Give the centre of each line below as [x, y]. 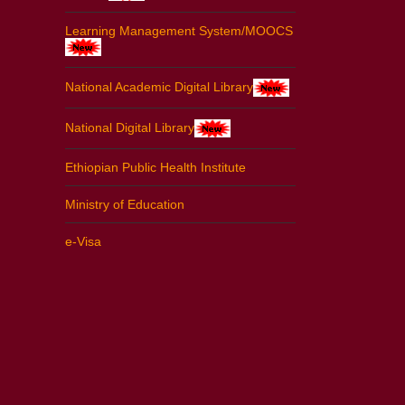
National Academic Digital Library [159, 86]
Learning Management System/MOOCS [179, 30]
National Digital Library [130, 127]
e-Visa [83, 241]
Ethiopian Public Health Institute [155, 167]
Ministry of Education [125, 204]
